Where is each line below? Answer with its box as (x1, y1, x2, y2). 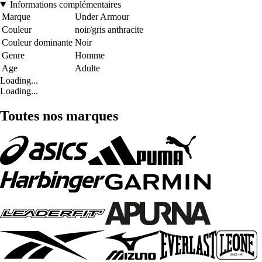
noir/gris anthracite (75, 24, 143, 35)
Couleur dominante (2, 37, 73, 47)
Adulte (75, 63, 100, 73)
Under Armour (75, 11, 129, 22)
